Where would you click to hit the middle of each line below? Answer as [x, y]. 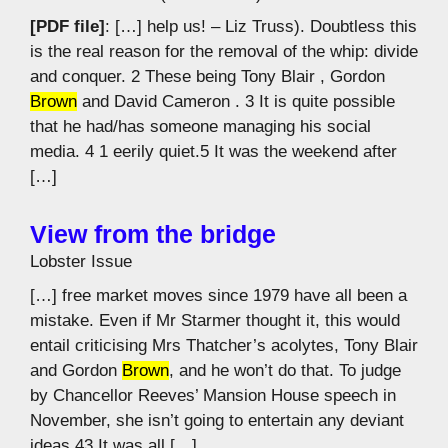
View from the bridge [153, 234]
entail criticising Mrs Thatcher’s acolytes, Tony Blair [224, 345]
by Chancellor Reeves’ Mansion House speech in [213, 395]
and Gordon [76, 370]
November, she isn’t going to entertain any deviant [217, 420]
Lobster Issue [81, 261]
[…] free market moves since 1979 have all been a [218, 295]
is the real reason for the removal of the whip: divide [224, 51]
